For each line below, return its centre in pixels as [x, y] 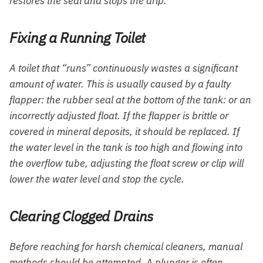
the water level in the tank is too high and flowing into [126, 148]
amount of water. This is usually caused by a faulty [120, 84]
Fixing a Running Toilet [78, 37]
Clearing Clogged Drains [82, 216]
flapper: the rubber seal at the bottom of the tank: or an [130, 100]
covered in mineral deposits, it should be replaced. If [124, 132]
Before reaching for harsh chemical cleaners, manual [126, 247]
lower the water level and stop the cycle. [97, 179]
